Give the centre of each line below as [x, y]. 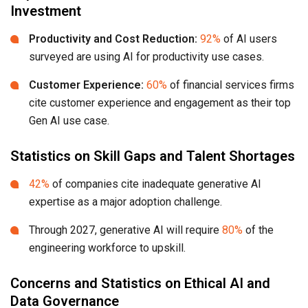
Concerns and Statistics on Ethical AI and [140, 284]
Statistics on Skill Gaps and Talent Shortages [153, 156]
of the [258, 230]
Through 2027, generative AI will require [125, 230]
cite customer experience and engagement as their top [160, 103]
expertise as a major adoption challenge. [125, 202]
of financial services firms [231, 85]
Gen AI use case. [69, 121]
